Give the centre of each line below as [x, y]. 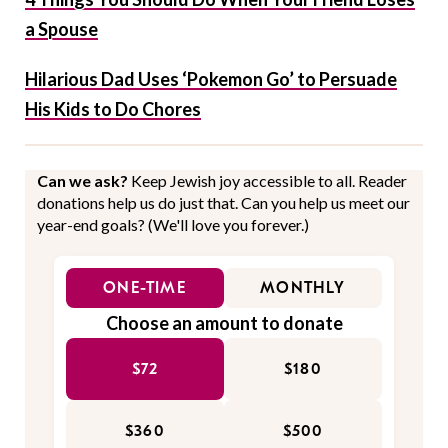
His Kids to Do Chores [113, 109]
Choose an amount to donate [224, 323]
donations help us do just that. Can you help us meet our [223, 203]
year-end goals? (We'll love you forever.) [173, 225]
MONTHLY [303, 288]
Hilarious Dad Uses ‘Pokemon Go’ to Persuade [211, 79]
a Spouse [61, 29]
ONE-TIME [145, 288]
